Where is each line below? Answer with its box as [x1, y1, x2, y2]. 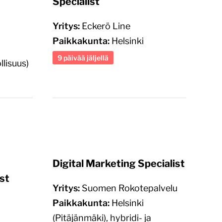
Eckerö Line [82, 20, 130, 31]
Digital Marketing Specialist [53, 157, 185, 169]
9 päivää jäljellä [57, 53, 109, 62]
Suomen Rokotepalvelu [82, 182, 177, 193]
